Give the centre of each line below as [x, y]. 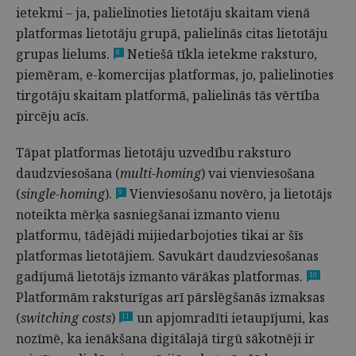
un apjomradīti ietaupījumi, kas [231, 318]
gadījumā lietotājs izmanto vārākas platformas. [159, 277]
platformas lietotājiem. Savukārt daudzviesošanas [167, 256]
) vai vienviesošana [258, 173]
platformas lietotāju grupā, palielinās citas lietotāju [172, 33]
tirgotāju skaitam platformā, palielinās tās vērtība [168, 95]
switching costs [66, 318]
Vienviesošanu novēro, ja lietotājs [229, 194]
